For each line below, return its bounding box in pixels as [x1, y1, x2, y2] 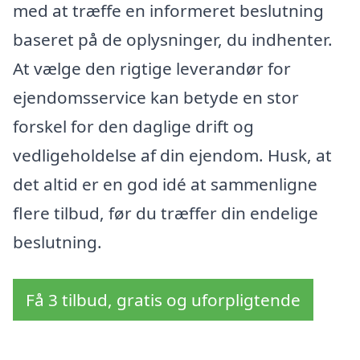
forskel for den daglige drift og [13, 115, 254, 138]
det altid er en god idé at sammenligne [13, 173, 317, 196]
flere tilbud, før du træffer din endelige [13, 202, 318, 225]
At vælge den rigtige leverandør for [13, 57, 291, 80]
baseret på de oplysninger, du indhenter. [13, 28, 333, 51]
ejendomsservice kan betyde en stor [13, 86, 299, 109]
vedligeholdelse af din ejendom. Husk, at [13, 144, 332, 167]
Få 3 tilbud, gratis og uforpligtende [26, 288, 301, 311]
